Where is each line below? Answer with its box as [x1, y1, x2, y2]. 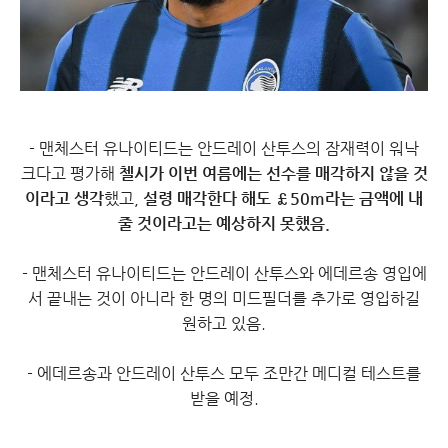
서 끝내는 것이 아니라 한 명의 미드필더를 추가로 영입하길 [28, 289, 420, 308]
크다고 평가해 [20, 164, 119, 183]
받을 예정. [189, 389, 259, 408]
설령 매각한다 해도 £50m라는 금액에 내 [143, 189, 423, 208]
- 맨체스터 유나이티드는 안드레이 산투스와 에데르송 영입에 [21, 264, 427, 283]
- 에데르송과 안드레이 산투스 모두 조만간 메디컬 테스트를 [27, 364, 421, 383]
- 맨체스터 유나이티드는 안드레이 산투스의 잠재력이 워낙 [29, 139, 419, 158]
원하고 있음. [182, 314, 266, 333]
